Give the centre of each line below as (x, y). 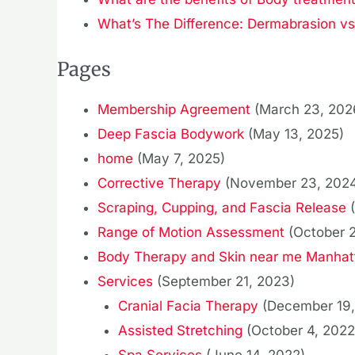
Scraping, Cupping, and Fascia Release (222, 207)
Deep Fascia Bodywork (171, 134)
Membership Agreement (174, 109)
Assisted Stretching (180, 330)
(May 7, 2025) (181, 158)
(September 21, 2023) (226, 281)
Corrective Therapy (159, 183)
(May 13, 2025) (296, 134)
